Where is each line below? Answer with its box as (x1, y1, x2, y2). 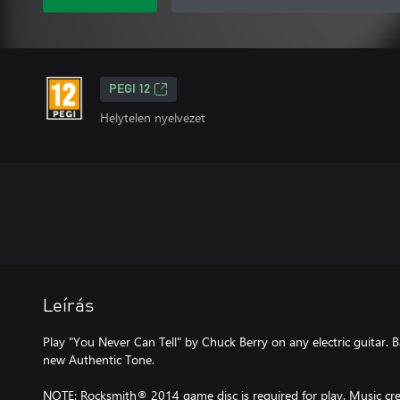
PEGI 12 (109, 83, 150, 96)
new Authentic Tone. (43, 351, 154, 368)
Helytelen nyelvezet (100, 109, 205, 126)
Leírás (43, 297, 94, 315)
